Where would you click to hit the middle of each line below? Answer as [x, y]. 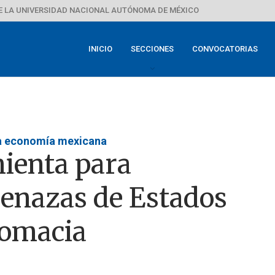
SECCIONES [152, 49]
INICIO [100, 49]
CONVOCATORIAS [225, 49]
